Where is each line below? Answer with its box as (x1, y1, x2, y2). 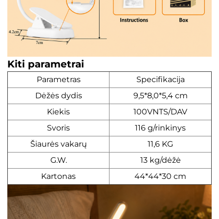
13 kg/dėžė (140, 155, 181, 165)
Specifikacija (136, 74, 185, 84)
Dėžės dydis (35, 90, 82, 100)
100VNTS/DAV (133, 107, 187, 116)
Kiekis (47, 107, 70, 116)
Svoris (47, 123, 70, 132)
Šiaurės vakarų (30, 139, 87, 149)
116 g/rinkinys (135, 123, 186, 132)
